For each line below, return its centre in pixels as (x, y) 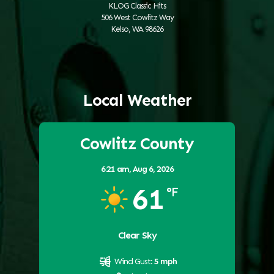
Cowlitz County (137, 143)
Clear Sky (137, 235)
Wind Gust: (133, 261)
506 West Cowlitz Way (137, 17)
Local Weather (137, 100)
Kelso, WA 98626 (137, 29)
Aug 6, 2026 (153, 169)
